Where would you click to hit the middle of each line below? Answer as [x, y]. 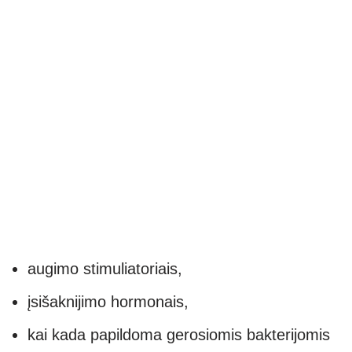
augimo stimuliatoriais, [105, 269]
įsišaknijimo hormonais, [108, 302]
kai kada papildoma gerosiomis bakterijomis [179, 335]
